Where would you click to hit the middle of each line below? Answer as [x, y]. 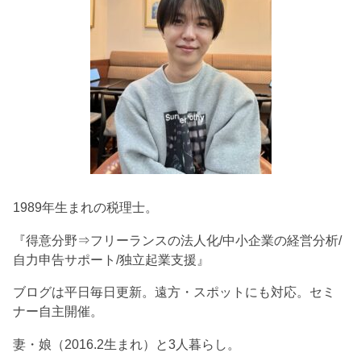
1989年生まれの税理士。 [86, 207]
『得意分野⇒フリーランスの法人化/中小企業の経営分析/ [178, 240]
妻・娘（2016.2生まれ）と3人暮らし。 [127, 344]
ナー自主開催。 [58, 311]
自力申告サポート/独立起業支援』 [112, 259]
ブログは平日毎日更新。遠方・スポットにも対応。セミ [174, 292]
